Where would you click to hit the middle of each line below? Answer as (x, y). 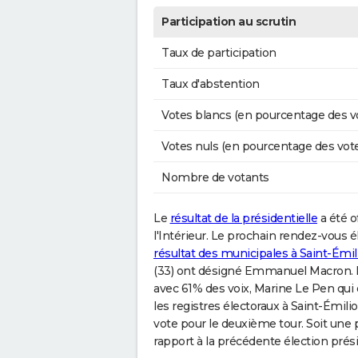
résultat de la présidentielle (243, 219)
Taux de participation (219, 53)
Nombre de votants (215, 178)
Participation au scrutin (229, 22)
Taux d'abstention (211, 84)
